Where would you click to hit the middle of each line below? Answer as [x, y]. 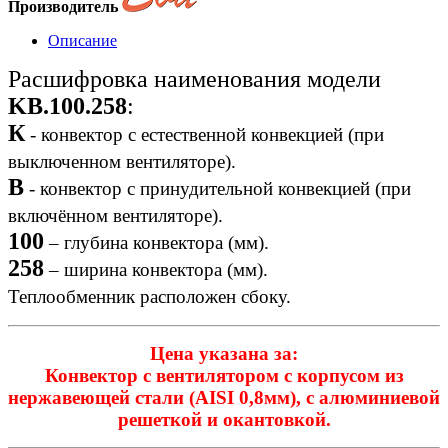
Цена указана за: [224, 353]
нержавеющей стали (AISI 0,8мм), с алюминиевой [224, 397]
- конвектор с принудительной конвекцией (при [217, 188]
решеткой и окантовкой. [224, 419]
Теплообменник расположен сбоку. [149, 296]
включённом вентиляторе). [115, 215]
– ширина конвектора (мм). [156, 269]
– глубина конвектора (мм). [156, 242]
